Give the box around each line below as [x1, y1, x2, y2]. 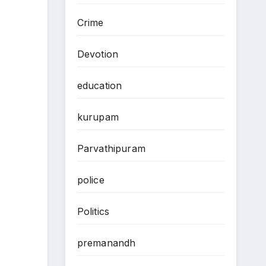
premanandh [77, 237, 136, 249]
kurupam [77, 111, 119, 123]
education [77, 80, 122, 92]
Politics [77, 205, 110, 218]
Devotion [77, 48, 119, 61]
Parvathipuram [77, 142, 146, 155]
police [77, 174, 104, 186]
